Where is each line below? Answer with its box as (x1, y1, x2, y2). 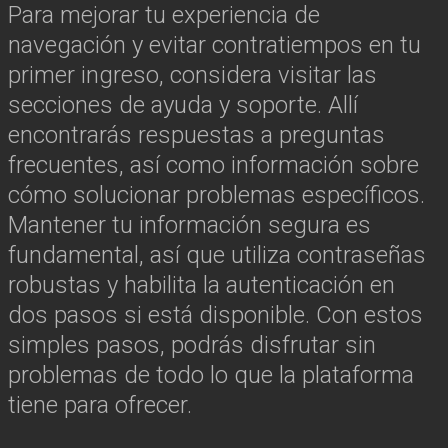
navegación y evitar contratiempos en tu (8, 31, 421, 60)
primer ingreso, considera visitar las (8, 61, 377, 90)
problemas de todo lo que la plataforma (8, 361, 414, 390)
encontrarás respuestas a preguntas (8, 121, 385, 150)
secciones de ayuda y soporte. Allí (8, 91, 358, 120)
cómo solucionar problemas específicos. (8, 181, 425, 210)
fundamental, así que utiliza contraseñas (8, 241, 426, 270)
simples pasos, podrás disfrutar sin (8, 331, 376, 360)
